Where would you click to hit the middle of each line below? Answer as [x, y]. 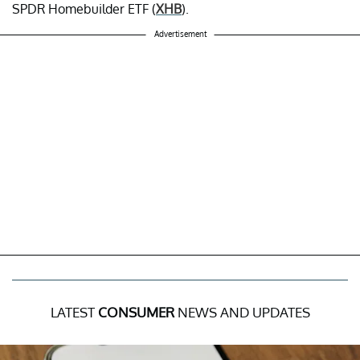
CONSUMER [136, 312]
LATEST [74, 312]
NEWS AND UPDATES [242, 312]
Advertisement [180, 33]
